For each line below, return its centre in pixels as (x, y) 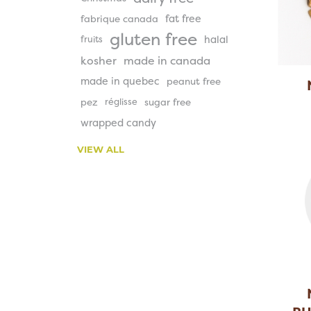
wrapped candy (118, 123)
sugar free (167, 102)
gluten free (153, 40)
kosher (98, 61)
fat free (183, 19)
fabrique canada (119, 19)
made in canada (167, 61)
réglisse (121, 102)
